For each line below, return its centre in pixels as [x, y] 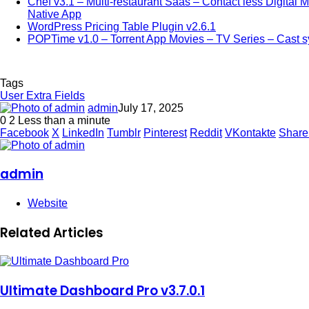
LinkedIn [83, 132]
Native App [54, 14]
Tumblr [124, 132]
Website [48, 203]
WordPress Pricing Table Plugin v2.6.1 [122, 26]
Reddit [206, 132]
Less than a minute [63, 120]
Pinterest [165, 132]
